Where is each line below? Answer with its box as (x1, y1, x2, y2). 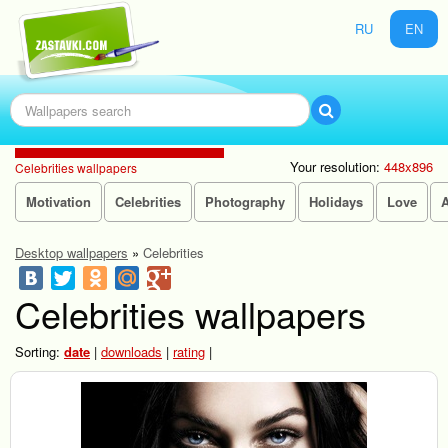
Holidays (309, 192, 363, 211)
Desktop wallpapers (15, 243, 128, 262)
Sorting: (15, 342, 60, 361)
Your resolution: (290, 157, 384, 176)
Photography (205, 192, 285, 211)
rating (173, 342, 205, 361)
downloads (101, 342, 162, 361)
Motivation (26, 192, 91, 211)
